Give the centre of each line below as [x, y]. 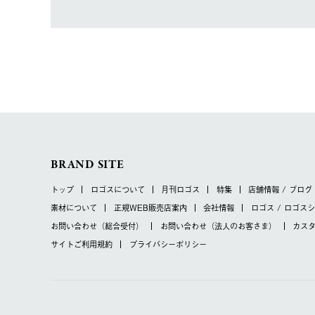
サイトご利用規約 [82, 244]
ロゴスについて [117, 189]
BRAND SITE [88, 165]
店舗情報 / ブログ [280, 189]
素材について [74, 207]
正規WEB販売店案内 [150, 207]
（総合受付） [120, 225]
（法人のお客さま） [241, 225]
